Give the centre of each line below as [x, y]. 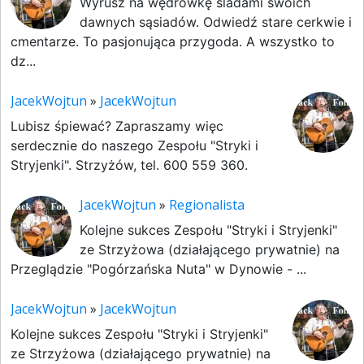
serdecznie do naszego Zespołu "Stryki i [134, 145]
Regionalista [207, 205]
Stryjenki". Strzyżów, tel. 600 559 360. [129, 165]
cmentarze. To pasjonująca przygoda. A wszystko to [173, 41]
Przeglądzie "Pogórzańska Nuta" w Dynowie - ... [158, 269]
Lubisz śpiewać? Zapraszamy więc [117, 126]
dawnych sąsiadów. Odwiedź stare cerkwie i [216, 22]
